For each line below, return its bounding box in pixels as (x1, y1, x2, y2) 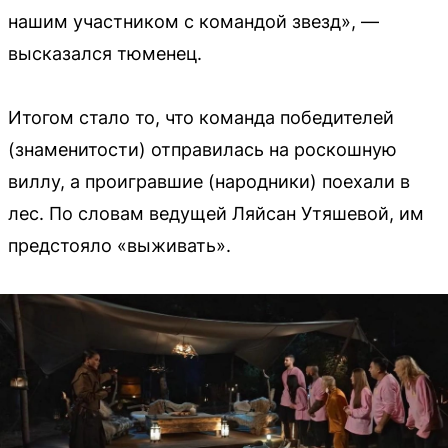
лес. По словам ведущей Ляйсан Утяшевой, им (8, 203, 424, 225)
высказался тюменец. (8, 43, 202, 65)
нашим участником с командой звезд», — (8, 11, 379, 33)
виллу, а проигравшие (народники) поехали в (8, 171, 410, 193)
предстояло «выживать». (8, 235, 231, 257)
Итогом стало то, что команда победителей (8, 107, 394, 129)
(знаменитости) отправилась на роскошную (8, 139, 397, 161)
